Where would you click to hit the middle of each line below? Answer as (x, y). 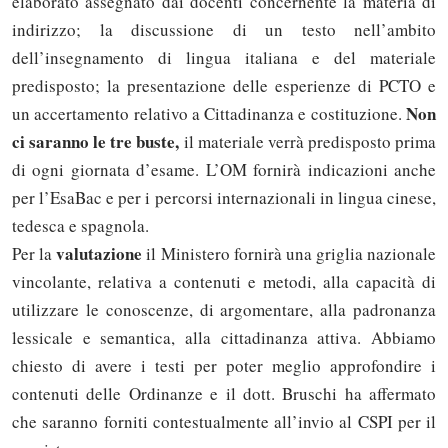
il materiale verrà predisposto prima (308, 141)
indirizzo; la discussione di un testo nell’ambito (224, 29)
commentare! (101, 433)
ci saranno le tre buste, (96, 141)
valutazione (99, 253)
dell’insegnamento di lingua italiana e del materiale (224, 57)
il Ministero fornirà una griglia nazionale (289, 253)
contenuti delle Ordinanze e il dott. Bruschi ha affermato (224, 393)
